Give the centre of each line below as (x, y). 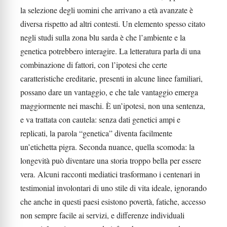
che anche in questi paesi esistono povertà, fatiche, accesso (113, 201)
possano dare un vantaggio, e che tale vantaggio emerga (109, 92)
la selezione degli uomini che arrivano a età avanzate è (107, 10)
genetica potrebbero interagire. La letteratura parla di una (110, 51)
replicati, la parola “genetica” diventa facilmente (96, 133)
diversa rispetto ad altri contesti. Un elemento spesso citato (113, 24)
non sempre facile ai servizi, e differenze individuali (102, 215)
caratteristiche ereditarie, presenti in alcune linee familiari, (111, 78)
